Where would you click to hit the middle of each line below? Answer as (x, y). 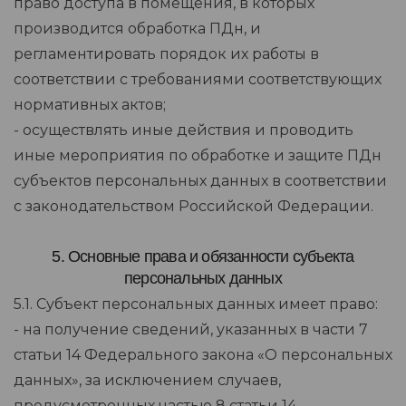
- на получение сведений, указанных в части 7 (191, 330)
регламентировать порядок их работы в (166, 54)
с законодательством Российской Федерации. (193, 207)
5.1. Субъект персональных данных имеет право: (196, 304)
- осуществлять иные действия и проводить (184, 130)
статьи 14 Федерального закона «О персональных (203, 355)
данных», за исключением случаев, (147, 381)
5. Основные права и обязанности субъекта (203, 257)
